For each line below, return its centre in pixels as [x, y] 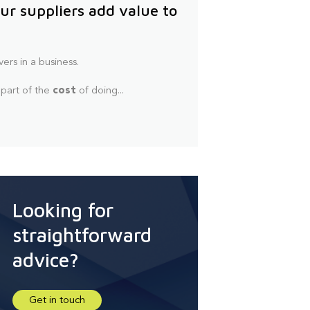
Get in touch [57, 300]
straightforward [82, 235]
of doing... [100, 91]
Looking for [63, 210]
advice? [46, 259]
